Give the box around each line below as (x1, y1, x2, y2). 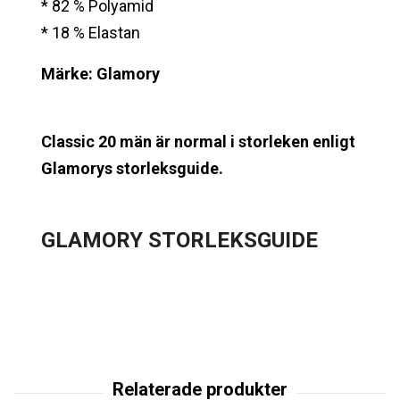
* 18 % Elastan (41, 23, 140, 42)
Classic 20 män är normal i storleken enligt (41, 132, 355, 151)
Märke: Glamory (41, 64, 160, 83)
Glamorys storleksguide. (41, 159, 223, 178)
